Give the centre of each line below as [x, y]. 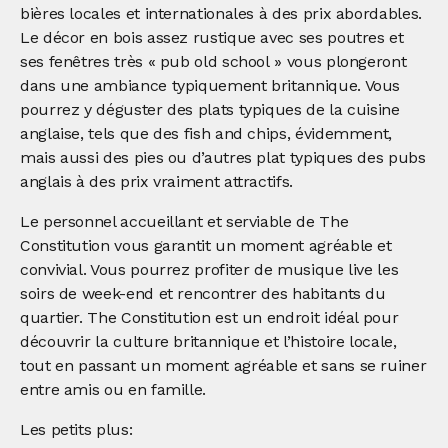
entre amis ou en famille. [113, 389]
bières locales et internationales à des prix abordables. [221, 13]
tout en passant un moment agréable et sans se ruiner [223, 365]
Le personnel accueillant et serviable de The [184, 221]
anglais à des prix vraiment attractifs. [156, 181]
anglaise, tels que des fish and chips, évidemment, [206, 133]
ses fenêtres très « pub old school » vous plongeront [213, 61]
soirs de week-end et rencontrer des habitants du [203, 293]
